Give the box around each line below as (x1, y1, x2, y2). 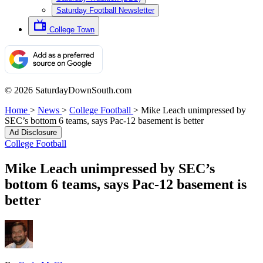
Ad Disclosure (9, 128, 57, 137)
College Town (49, 25, 95, 34)
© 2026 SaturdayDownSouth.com (5, 85, 131, 95)
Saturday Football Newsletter (56, 6, 154, 15)
